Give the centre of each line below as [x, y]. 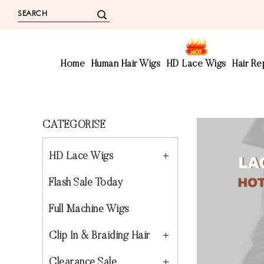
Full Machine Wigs [89, 210]
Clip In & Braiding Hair [100, 236]
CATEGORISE [74, 126]
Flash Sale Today [86, 183]
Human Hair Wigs [126, 64]
